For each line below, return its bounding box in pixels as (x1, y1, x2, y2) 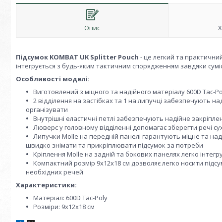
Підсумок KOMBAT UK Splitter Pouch (16, 53, 139, 61)
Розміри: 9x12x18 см (33, 202, 95, 211)
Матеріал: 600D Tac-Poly (33, 193, 108, 202)
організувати (26, 105, 68, 114)
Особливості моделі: (16, 74, 90, 83)
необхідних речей (26, 167, 83, 176)
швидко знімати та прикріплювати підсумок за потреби (26, 141, 203, 150)
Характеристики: (16, 180, 77, 189)
